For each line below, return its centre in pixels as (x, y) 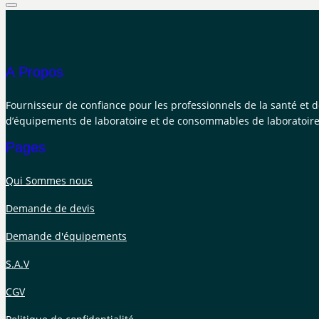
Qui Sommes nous (49, 181)
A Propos (35, 72)
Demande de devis (50, 209)
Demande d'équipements (66, 236)
